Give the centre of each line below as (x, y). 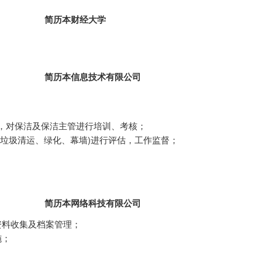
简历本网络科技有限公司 (93, 203)
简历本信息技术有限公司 (93, 77)
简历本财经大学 (75, 19)
